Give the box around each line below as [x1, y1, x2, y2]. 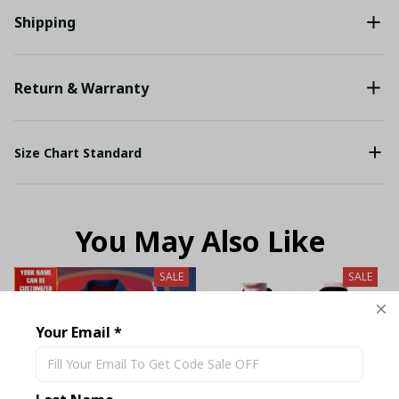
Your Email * [36, 322, 122, 342]
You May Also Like [74, 221, 325, 260]
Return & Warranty [14, 77, 149, 98]
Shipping [14, 12, 76, 33]
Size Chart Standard [14, 143, 142, 161]
